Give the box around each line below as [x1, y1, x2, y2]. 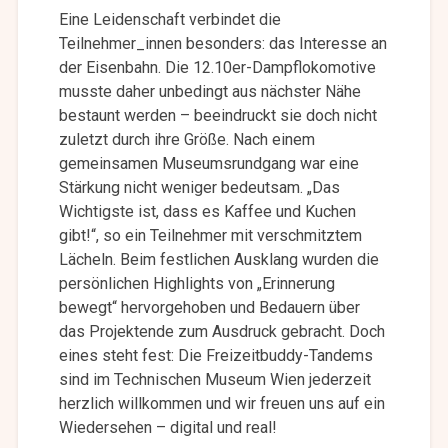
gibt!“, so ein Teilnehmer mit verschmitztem [59, 226, 363, 246]
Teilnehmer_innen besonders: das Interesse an [59, 34, 388, 54]
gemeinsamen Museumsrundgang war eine [59, 154, 360, 174]
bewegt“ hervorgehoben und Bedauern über [59, 298, 361, 318]
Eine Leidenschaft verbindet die [59, 10, 282, 30]
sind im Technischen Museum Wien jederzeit [59, 370, 372, 390]
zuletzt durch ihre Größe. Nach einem [59, 130, 316, 150]
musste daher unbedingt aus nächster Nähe [59, 82, 362, 102]
